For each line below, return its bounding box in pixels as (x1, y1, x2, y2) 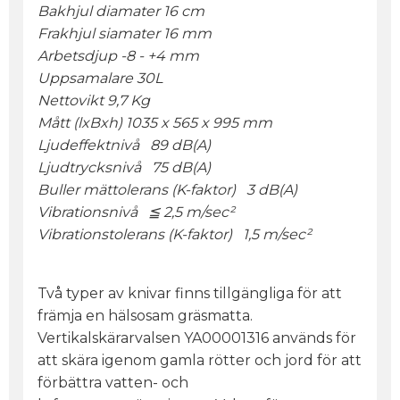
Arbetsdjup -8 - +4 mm (37, 47, 199, 65)
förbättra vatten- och (37, 374, 188, 392)
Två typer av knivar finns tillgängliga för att (37, 285, 342, 303)
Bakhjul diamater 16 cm (37, 3, 204, 21)
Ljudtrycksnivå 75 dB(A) (37, 159, 211, 177)
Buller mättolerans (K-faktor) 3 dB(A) (37, 181, 297, 199)
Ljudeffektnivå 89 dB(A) (37, 137, 211, 154)
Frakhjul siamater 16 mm (37, 25, 212, 43)
